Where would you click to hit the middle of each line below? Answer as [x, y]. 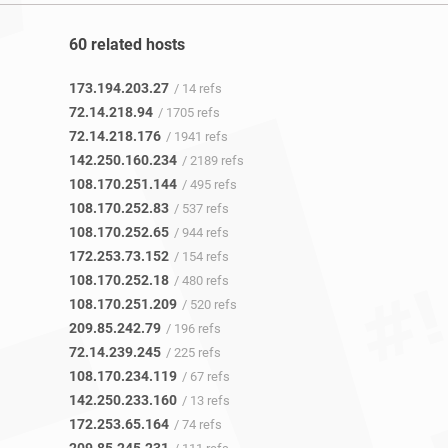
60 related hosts [127, 44]
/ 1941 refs [197, 137]
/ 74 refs [198, 425]
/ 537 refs [201, 209]
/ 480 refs [201, 281]
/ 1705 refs [189, 113]
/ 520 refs [209, 305]
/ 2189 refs [213, 161]
